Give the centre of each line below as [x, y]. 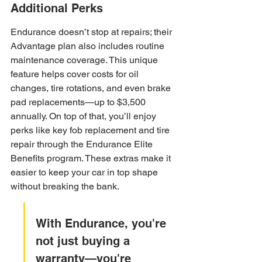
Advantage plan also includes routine [89, 46]
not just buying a [85, 241]
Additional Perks [57, 8]
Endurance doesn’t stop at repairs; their [92, 32]
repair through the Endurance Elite [83, 144]
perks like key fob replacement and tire [91, 130]
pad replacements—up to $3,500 [79, 102]
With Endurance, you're [103, 223]
